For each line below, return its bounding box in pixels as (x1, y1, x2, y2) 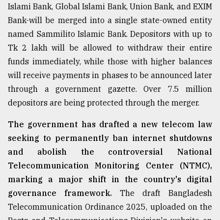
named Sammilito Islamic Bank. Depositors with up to (8, 29, 212, 39)
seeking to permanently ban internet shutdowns (8, 133, 212, 143)
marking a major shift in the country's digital (8, 174, 212, 185)
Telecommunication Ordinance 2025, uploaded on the (8, 202, 212, 212)
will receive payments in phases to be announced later (8, 70, 212, 81)
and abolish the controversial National (8, 147, 212, 157)
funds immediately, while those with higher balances (8, 56, 212, 67)
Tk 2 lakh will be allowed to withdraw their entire (8, 43, 212, 53)
